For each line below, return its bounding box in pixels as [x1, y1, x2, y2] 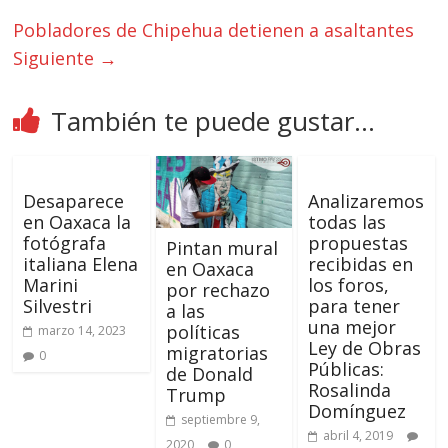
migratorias [165, 341, 268, 366]
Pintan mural [165, 236, 278, 261]
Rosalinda [307, 378, 391, 403]
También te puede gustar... [51, 103, 376, 140]
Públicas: [307, 357, 384, 382]
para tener [307, 294, 400, 319]
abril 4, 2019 [322, 427, 393, 445]
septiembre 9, [180, 411, 260, 429]
